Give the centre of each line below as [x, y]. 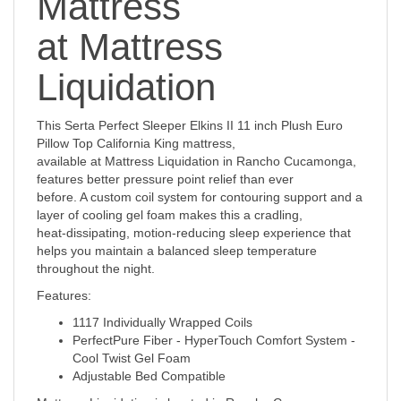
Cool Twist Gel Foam [132, 358]
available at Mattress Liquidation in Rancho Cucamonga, [196, 161]
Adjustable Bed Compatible [149, 376]
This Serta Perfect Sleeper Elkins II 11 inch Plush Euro [190, 125]
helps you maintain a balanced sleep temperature [177, 251]
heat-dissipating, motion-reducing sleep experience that [194, 233]
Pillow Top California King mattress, [136, 143]
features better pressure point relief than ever [165, 179]
